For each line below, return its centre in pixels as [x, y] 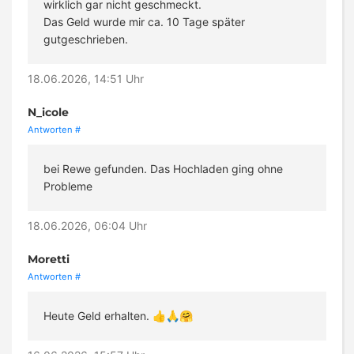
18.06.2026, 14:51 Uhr [86, 79]
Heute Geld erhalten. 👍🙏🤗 [118, 316]
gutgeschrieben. [86, 40]
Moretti [49, 260]
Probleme [68, 186]
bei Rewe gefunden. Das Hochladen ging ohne [163, 169]
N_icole [48, 113]
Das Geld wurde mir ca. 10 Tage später [144, 22]
